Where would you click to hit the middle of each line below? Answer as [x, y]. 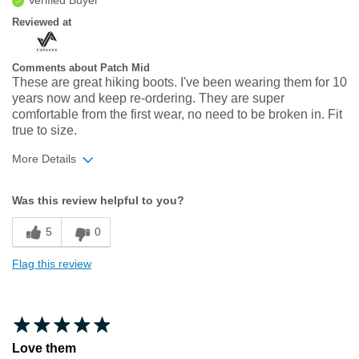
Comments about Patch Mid [81, 67]
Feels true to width [159, 188]
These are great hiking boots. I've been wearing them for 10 [179, 82]
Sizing [29, 208]
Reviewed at [42, 22]
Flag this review [52, 263]
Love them [44, 348]
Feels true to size [156, 208]
